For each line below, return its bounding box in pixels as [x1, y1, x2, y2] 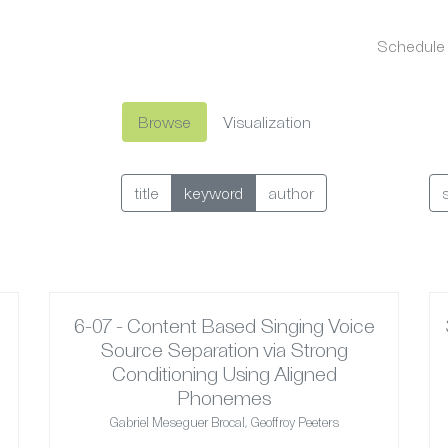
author [268, 183, 314, 203]
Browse [137, 112, 191, 132]
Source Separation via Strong [100, 337, 348, 362]
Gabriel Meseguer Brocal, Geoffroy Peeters [109, 414, 339, 431]
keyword [184, 183, 243, 203]
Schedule [377, 36, 445, 55]
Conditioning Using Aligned [111, 361, 337, 386]
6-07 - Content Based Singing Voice [73, 313, 375, 338]
